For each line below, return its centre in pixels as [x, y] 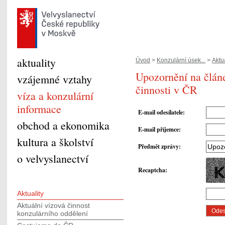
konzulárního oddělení [52, 213]
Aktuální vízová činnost [53, 205]
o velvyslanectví [53, 158]
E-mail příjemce [158, 130]
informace [39, 109]
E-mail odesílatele [160, 113]
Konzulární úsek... [181, 60]
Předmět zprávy [158, 147]
